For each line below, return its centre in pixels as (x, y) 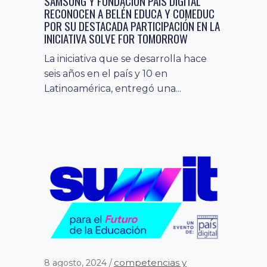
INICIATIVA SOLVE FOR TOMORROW (116, 38)
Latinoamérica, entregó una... (113, 89)
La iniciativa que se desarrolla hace (125, 59)
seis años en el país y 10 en (106, 74)
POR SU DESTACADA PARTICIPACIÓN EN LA (132, 26)
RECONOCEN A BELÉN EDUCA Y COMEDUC (129, 13)
